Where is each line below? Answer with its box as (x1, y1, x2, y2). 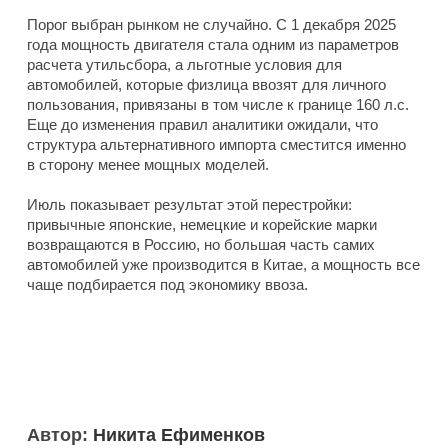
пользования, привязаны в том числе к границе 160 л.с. (27, 96, 409, 114)
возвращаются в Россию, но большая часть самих (27, 236, 375, 254)
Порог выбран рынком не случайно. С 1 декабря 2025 (27, 16, 396, 34)
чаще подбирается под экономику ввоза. (27, 276, 308, 294)
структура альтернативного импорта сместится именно (27, 136, 406, 154)
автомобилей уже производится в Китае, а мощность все (27, 256, 420, 274)
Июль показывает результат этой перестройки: (27, 196, 352, 214)
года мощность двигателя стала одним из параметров (27, 36, 399, 54)
